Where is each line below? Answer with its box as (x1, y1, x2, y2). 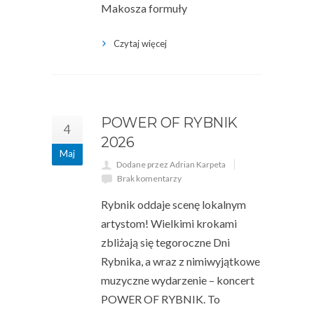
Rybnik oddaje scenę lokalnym (101, 198, 246, 211)
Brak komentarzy (117, 173, 182, 184)
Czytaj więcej (114, 38, 167, 49)
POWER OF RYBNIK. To (101, 292, 220, 306)
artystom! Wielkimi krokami (101, 217, 237, 230)
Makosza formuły (101, 1, 187, 15)
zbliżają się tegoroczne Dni (101, 235, 230, 249)
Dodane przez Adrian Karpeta (116, 159, 226, 170)
